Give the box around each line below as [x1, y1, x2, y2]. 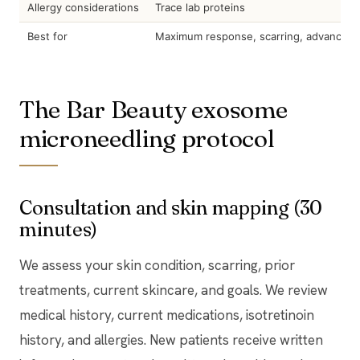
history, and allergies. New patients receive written [19, 330, 323, 349]
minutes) [19, 217, 98, 241]
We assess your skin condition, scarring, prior [19, 256, 295, 274]
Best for [27, 29, 67, 43]
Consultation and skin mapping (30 [19, 195, 323, 219]
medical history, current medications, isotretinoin [19, 305, 314, 324]
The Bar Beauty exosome [19, 94, 288, 125]
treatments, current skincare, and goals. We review [19, 280, 328, 299]
